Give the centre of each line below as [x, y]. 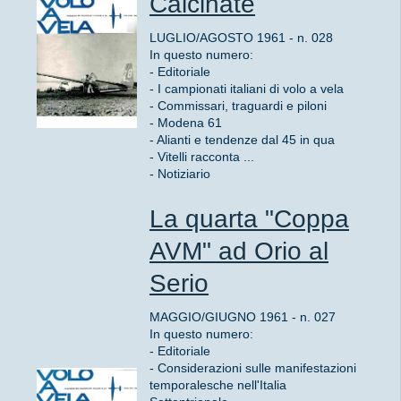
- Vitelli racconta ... [202, 156]
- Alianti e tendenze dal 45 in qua [242, 139]
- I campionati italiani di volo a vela [247, 88]
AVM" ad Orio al [239, 251]
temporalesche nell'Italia [218, 384]
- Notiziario [180, 173]
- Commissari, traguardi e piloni [238, 105]
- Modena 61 [186, 122]
